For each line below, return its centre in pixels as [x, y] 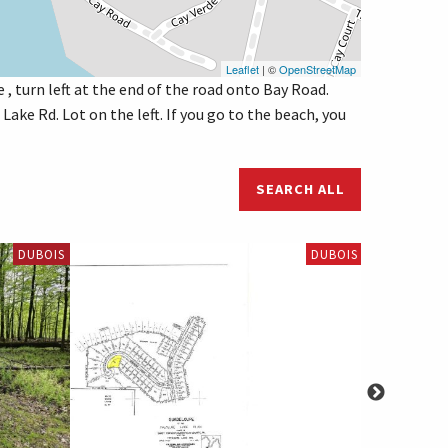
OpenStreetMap [317, 69]
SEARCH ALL [300, 189]
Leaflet [242, 69]
